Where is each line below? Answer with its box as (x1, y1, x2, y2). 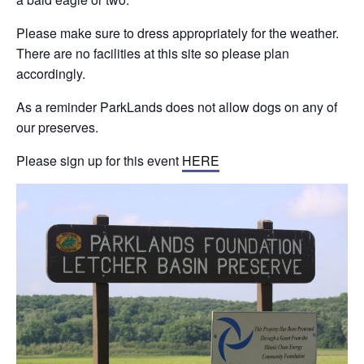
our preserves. (16, 117, 98, 136)
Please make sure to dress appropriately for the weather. (16, 23, 339, 42)
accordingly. (16, 63, 85, 83)
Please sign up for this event (16, 150, 182, 170)
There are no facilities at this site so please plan (16, 43, 289, 63)
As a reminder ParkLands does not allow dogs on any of (16, 97, 337, 116)
